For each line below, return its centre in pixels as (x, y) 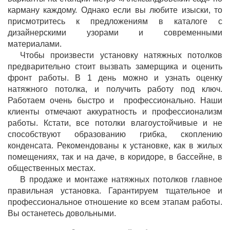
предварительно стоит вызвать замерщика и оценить (115, 66)
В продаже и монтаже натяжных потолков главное (121, 179)
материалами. (35, 44)
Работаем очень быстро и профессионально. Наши (115, 100)
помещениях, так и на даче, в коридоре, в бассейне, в (115, 157)
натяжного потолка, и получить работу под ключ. (115, 89)
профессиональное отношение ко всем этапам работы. (115, 202)
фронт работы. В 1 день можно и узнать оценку (115, 78)
